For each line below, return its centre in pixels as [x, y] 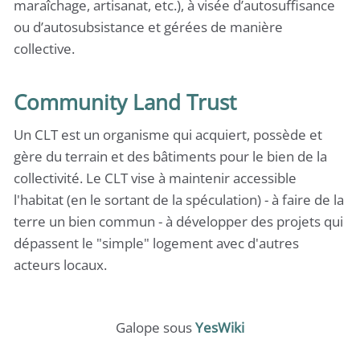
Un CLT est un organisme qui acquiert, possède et [168, 135]
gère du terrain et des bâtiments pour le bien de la [170, 156]
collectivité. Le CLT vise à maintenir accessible [155, 178]
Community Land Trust [125, 102]
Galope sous [155, 327]
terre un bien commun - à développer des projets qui [178, 221]
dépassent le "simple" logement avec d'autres [156, 243]
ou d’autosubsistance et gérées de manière [148, 27]
